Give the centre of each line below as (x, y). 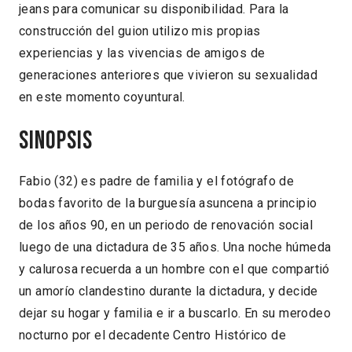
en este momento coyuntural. (102, 97)
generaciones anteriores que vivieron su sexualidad (168, 75)
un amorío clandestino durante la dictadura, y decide (169, 291)
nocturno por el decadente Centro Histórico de (152, 335)
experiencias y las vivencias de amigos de (142, 53)
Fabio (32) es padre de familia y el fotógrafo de (157, 181)
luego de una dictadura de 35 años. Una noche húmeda (175, 247)
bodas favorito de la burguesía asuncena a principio (168, 203)
